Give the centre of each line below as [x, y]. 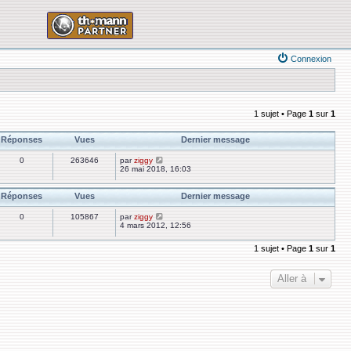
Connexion [311, 59]
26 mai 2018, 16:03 [156, 169]
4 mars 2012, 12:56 [156, 225]
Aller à [292, 279]
